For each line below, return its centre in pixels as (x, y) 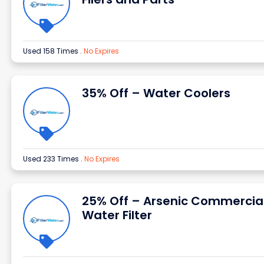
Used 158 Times (51, 51)
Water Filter (117, 215)
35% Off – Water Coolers (156, 93)
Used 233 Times (52, 159)
